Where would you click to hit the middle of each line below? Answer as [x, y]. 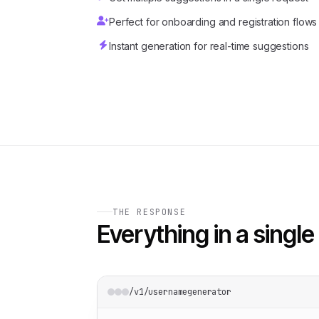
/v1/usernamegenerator [180, 292]
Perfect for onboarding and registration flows [213, 22]
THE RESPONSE [150, 212]
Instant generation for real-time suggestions [209, 46]
